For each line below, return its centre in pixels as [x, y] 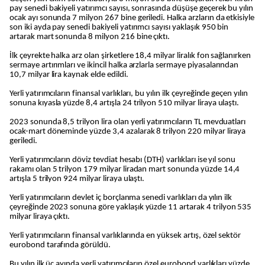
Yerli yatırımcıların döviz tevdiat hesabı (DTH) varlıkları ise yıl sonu [123, 160]
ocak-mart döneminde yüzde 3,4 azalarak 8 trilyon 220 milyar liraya [128, 132]
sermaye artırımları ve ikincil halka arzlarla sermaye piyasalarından [124, 65]
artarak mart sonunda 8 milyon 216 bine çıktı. [90, 37]
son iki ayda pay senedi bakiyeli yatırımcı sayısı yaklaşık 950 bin [119, 28]
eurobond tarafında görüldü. [60, 245]
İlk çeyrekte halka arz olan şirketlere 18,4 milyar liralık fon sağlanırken [130, 56]
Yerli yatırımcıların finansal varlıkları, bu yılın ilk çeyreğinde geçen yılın [129, 94]
